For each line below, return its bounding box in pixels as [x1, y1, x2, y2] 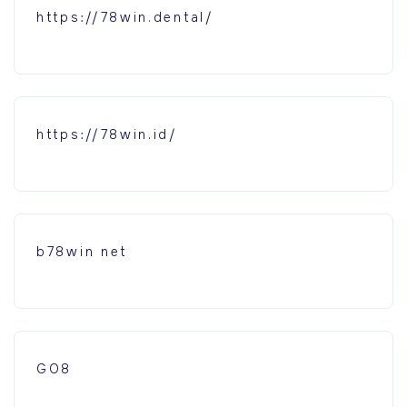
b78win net [36, 243, 127, 260]
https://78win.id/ [36, 125, 178, 143]
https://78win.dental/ [36, 8, 214, 25]
